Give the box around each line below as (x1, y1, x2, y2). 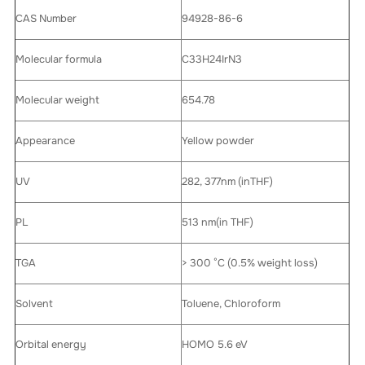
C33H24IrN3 (182, 53, 243, 67)
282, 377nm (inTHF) (182, 175, 274, 189)
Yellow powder (182, 134, 255, 148)
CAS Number (15, 12, 77, 26)
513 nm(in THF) (182, 216, 254, 230)
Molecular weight (15, 94, 100, 108)
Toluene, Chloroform (182, 297, 281, 311)
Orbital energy (15, 338, 90, 352)
